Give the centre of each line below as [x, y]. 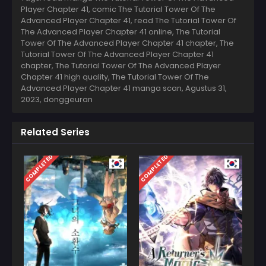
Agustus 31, [206, 88]
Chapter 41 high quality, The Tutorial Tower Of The [115, 77]
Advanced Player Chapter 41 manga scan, [103, 88]
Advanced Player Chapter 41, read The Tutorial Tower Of [129, 20]
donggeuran [68, 99]
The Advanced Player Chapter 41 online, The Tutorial [121, 31]
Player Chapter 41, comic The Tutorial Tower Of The [118, 9]
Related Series [55, 132]
